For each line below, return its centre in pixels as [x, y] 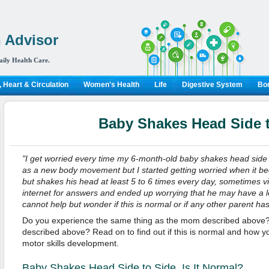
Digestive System [212, 85]
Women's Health [111, 85]
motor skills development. [70, 243]
